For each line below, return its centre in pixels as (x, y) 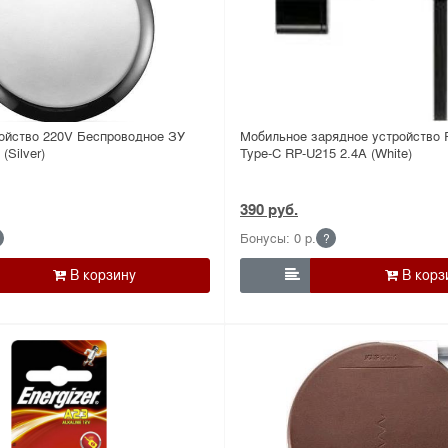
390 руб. (269, 208)
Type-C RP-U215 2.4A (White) (326, 152)
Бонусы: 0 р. (278, 237)
